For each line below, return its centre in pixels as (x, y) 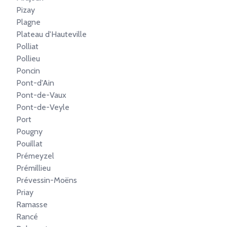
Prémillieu (33, 168)
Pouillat (29, 144)
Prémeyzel (35, 156)
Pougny (29, 131)
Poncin (28, 71)
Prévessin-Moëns (47, 180)
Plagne (28, 22)
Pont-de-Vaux (41, 95)
